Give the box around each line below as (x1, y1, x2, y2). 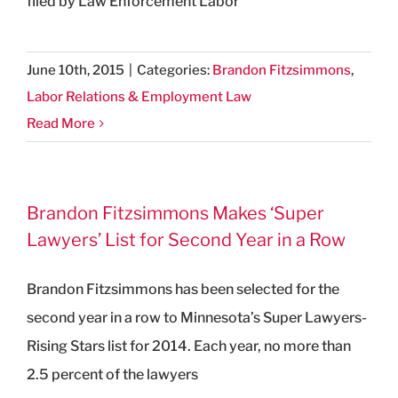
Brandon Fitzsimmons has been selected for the (27, 280, 339, 298)
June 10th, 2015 (27, 61, 124, 78)
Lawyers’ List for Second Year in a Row (27, 228, 346, 251)
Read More (27, 115, 95, 131)
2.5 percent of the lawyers (27, 365, 198, 383)
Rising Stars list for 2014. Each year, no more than (27, 337, 351, 354)
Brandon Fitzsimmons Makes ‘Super (27, 202, 324, 224)
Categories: (137, 61, 212, 78)
